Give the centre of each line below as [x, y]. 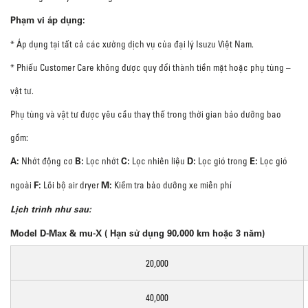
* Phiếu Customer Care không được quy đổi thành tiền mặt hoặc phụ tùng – [151, 67]
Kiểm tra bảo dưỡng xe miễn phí [172, 185]
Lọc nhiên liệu [158, 161]
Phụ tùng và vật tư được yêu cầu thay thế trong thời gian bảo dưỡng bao [146, 114]
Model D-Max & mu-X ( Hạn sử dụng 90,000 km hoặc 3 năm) [137, 233]
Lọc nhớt [102, 161]
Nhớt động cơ [47, 161]
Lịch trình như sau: [51, 209]
